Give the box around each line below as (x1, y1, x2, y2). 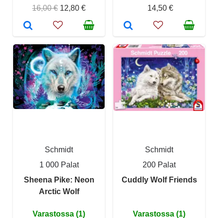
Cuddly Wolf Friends (121, 175, 197, 184)
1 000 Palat (39, 160, 79, 169)
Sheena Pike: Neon (23, 175, 94, 184)
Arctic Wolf (38, 187, 79, 196)
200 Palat (143, 160, 176, 169)
